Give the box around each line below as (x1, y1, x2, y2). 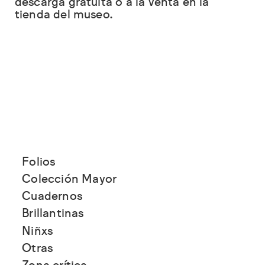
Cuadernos (22, 188, 82, 206)
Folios (22, 153, 56, 172)
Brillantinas (22, 205, 84, 224)
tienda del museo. (14, 7, 114, 25)
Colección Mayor (22, 170, 117, 189)
